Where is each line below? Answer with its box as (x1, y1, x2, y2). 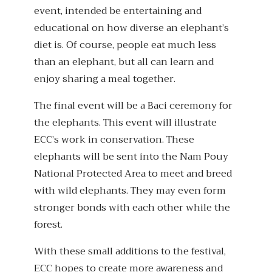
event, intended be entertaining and (34, 2, 202, 20)
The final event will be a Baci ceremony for (34, 97, 233, 115)
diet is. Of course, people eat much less (34, 36, 216, 54)
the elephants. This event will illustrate (34, 114, 217, 132)
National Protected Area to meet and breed (34, 165, 232, 183)
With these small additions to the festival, (34, 243, 226, 260)
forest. (34, 216, 63, 234)
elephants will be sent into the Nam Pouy (34, 148, 228, 166)
